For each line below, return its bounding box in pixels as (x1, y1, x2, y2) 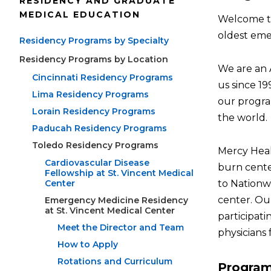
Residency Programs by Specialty (19, 35, 169, 46)
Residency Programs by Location (19, 54, 168, 65)
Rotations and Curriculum (57, 256, 172, 267)
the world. (218, 112, 267, 123)
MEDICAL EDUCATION (19, 9, 140, 20)
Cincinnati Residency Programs (32, 71, 173, 83)
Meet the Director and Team (57, 221, 184, 233)
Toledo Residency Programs (32, 140, 158, 151)
